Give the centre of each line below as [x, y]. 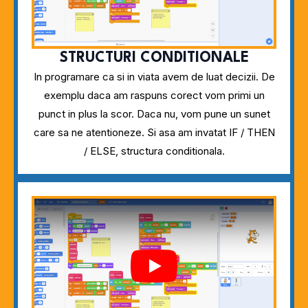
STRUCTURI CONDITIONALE [154, 58]
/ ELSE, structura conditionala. [154, 151]
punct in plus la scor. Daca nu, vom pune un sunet [154, 114]
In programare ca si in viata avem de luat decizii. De [154, 77]
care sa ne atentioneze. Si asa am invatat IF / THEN [154, 133]
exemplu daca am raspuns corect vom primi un [154, 96]
